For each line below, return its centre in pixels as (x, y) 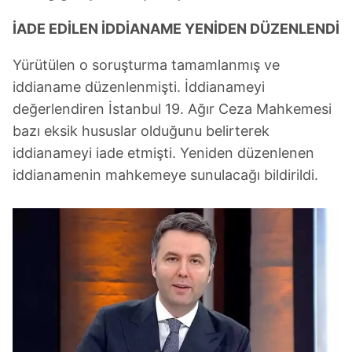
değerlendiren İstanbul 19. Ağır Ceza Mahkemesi (172, 109)
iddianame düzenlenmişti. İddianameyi (139, 87)
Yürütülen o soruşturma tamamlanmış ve (146, 65)
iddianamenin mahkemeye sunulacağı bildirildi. (165, 175)
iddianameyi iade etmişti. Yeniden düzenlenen (163, 153)
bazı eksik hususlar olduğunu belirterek (141, 131)
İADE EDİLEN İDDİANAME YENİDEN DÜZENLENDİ (176, 29)
